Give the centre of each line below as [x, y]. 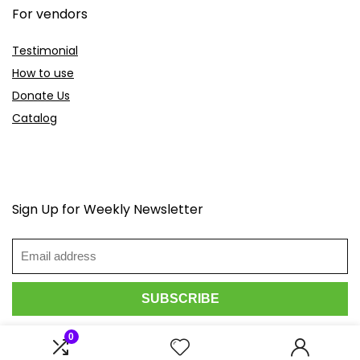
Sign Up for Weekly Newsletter [108, 209]
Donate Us [41, 95]
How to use [43, 73]
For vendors [50, 14]
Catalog [35, 118]
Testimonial [45, 50]
